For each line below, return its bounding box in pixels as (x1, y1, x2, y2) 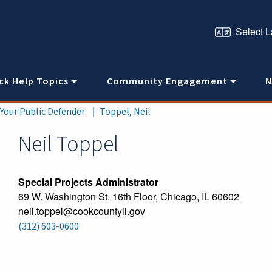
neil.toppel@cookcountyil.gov (18, 204, 145, 218)
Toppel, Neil (100, 105, 151, 118)
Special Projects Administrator (18, 175, 158, 189)
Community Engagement (106, 75, 228, 88)
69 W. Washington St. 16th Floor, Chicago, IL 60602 (18, 189, 239, 203)
